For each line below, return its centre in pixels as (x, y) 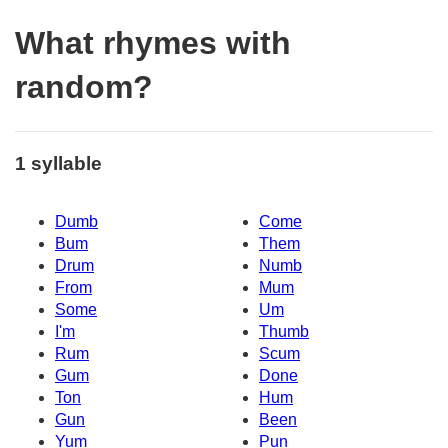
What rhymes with (153, 43)
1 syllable (58, 163)
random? (84, 87)
